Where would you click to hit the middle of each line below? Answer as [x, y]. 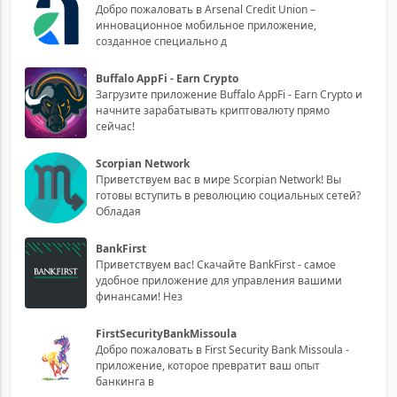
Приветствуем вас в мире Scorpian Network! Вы [211, 179]
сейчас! [115, 126]
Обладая [118, 211]
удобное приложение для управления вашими [219, 280]
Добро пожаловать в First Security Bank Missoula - [222, 349]
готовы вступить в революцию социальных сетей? [228, 195]
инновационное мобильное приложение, [206, 25]
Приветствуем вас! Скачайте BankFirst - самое [216, 264]
